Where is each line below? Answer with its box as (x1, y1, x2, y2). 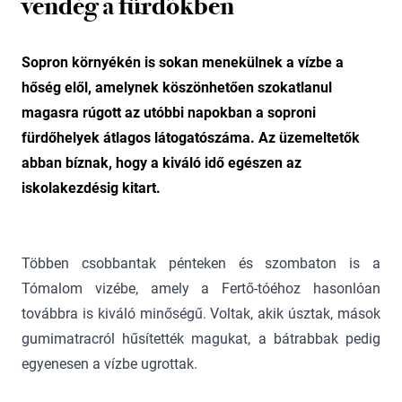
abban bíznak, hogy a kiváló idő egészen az (22, 154, 301, 171)
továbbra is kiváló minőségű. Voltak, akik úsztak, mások (22, 305, 380, 322)
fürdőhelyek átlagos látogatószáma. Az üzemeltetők (22, 129, 360, 146)
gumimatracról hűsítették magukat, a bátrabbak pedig (22, 330, 380, 347)
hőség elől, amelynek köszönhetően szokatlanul (22, 79, 332, 96)
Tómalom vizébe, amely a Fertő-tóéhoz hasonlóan (22, 280, 380, 297)
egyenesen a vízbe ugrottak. (22, 355, 197, 372)
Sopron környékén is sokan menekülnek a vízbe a (22, 54, 344, 71)
